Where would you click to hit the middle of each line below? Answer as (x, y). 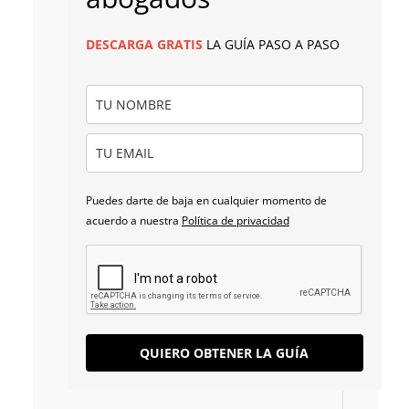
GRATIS (179, 44)
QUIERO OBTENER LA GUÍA (225, 352)
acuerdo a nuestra (133, 220)
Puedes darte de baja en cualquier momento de (206, 200)
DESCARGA (119, 44)
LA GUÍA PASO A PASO (271, 44)
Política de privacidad (235, 220)
